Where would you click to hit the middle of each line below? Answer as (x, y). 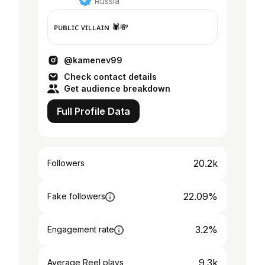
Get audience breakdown (117, 88)
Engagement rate (81, 229)
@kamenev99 (93, 60)
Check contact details (110, 77)
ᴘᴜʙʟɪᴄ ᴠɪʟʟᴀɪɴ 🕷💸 (120, 27)
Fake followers (76, 196)
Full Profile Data (93, 111)
